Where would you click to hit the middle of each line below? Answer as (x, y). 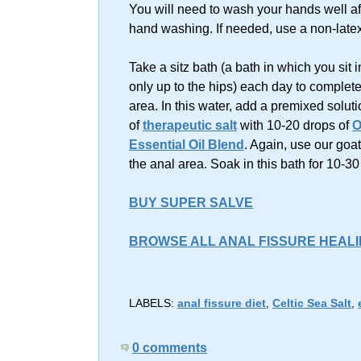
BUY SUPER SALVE (191, 203)
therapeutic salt (190, 126)
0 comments (170, 348)
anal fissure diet (222, 303)
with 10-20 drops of (295, 126)
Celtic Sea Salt (312, 303)
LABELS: (153, 303)
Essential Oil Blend (187, 145)
